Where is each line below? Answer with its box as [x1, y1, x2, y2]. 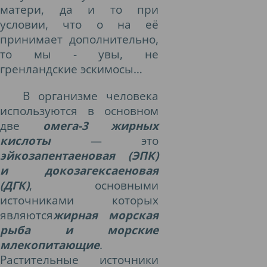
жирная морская [53, 207, 159, 222]
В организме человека [22, 88, 159, 103]
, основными [29, 178, 159, 193]
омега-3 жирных [42, 118, 159, 133]
